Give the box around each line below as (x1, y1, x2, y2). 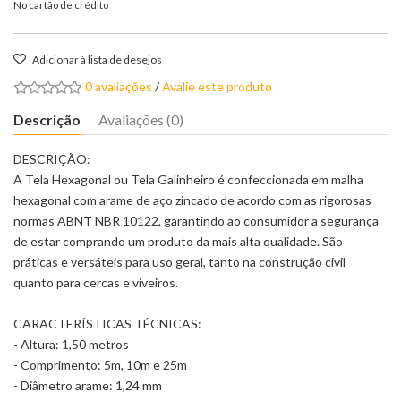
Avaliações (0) (98, 111, 183, 128)
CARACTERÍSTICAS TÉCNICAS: (13, 316, 201, 331)
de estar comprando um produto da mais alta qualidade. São (13, 234, 343, 249)
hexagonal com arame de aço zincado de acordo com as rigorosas (13, 192, 371, 208)
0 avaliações (85, 79, 152, 94)
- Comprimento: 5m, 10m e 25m (13, 357, 187, 372)
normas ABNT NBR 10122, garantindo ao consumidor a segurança (13, 213, 379, 228)
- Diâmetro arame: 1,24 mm (13, 378, 162, 393)
